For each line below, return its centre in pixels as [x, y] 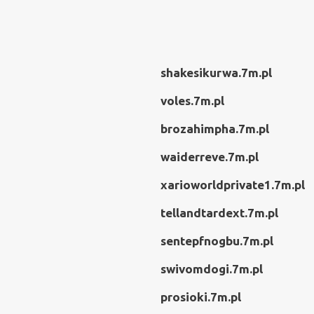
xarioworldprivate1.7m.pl [233, 185]
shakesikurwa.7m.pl [216, 73]
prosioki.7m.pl [201, 297]
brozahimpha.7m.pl [215, 129]
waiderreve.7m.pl [210, 157]
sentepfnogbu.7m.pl [217, 241]
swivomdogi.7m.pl [212, 269]
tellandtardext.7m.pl [219, 213]
